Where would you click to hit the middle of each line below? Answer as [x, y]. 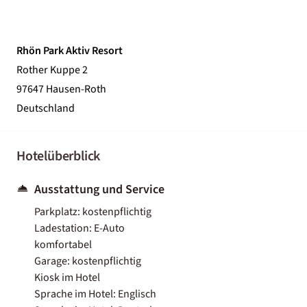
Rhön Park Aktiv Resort [70, 50]
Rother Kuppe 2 [52, 70]
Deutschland [46, 108]
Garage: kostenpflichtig [88, 261]
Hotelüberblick [59, 156]
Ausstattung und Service [99, 189]
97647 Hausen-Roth [61, 89]
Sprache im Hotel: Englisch [95, 294]
